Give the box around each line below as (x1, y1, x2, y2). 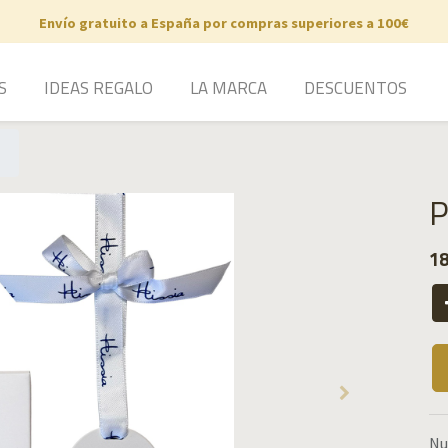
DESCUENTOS (303, 74, 407, 101)
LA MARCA (189, 74, 267, 101)
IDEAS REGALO (43, 74, 153, 101)
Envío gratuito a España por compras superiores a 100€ (39, 14, 409, 32)
